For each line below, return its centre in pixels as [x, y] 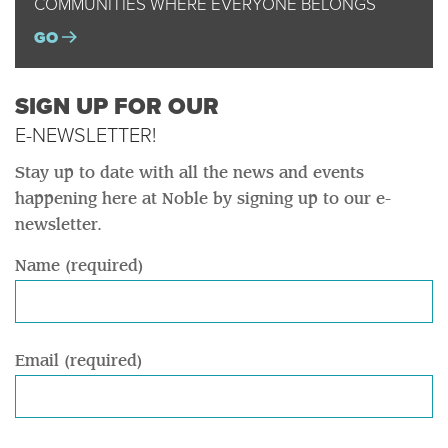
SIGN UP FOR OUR [117, 107]
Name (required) [79, 266]
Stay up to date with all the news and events [189, 173]
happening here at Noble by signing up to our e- [203, 199]
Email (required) [79, 361]
